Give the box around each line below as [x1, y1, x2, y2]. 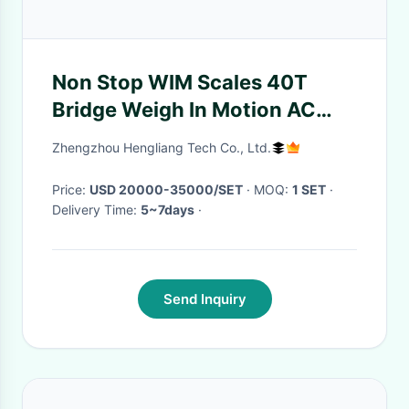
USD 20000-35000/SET [89, 182, 243, 197]
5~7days [141, 202, 194, 217]
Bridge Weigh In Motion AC [52, 98, 316, 121]
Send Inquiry [163, 290, 246, 308]
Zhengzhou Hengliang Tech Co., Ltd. [52, 140, 271, 155]
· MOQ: [254, 182, 292, 197]
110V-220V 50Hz [52, 125, 221, 149]
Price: [52, 182, 89, 197]
